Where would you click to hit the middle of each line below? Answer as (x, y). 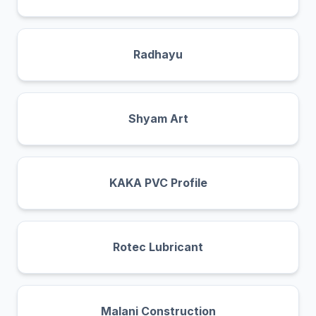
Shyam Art (158, 118)
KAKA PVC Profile (158, 182)
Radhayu (158, 54)
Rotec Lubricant (158, 247)
